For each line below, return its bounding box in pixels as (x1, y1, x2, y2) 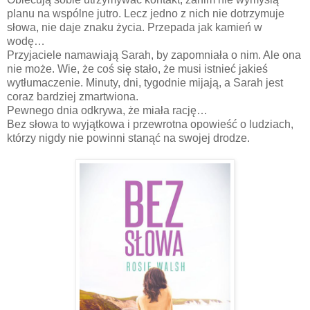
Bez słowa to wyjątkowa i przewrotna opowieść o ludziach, (7, 118, 293, 130)
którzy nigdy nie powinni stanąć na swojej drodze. (7, 131, 253, 144)
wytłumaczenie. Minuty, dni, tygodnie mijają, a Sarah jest (7, 76, 283, 89)
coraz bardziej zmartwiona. (7, 90, 141, 102)
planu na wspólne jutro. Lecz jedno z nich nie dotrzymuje (7, 7, 287, 19)
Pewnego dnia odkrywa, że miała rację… (7, 104, 210, 116)
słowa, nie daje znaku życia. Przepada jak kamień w (7, 21, 262, 33)
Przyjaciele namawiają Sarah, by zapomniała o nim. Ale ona (7, 48, 301, 61)
